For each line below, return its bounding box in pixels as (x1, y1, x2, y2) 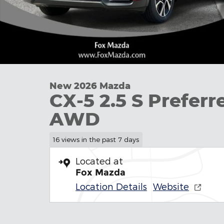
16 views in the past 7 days (52, 134, 139, 143)
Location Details (75, 180, 147, 191)
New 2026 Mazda (49, 80, 130, 91)
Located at (75, 155, 123, 166)
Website (153, 180, 189, 191)
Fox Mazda (75, 166, 125, 178)
